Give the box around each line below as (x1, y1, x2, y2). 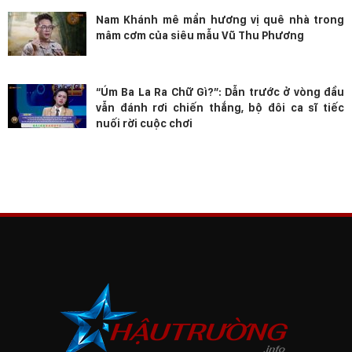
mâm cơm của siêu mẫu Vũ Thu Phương (96, 29, 304, 42)
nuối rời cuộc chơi (96, 117, 192, 130)
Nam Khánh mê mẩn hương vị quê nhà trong (96, 13, 344, 27)
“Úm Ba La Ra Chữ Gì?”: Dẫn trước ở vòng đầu (96, 86, 344, 99)
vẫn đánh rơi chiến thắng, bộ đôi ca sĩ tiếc (96, 101, 344, 115)
